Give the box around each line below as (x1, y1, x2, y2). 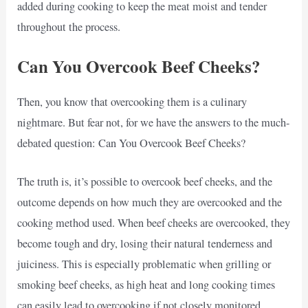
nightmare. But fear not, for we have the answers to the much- (17, 114, 290, 130)
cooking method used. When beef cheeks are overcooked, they (17, 214, 291, 230)
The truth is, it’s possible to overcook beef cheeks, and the (17, 173, 273, 189)
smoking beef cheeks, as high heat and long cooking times (17, 276, 276, 292)
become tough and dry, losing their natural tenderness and (17, 235, 273, 251)
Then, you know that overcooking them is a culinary (17, 93, 247, 109)
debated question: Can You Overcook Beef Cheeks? (17, 135, 246, 151)
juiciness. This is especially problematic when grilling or (17, 256, 272, 272)
